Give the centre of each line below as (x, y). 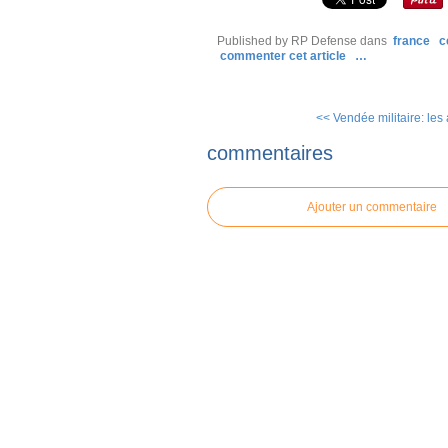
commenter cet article (284, 56)
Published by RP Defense (287, 41)
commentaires (270, 152)
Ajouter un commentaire (372, 206)
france (411, 41)
